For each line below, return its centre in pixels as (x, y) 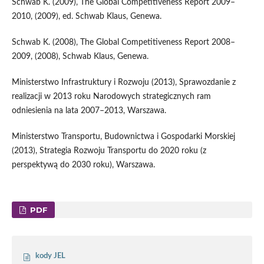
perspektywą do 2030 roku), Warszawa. (83, 165)
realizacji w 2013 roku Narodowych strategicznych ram (111, 96)
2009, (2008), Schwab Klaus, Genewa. (80, 56)
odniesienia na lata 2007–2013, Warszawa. (89, 110)
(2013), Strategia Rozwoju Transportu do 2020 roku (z (109, 151)
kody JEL (50, 256)
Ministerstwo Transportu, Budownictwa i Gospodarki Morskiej (123, 136)
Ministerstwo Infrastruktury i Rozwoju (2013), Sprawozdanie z (123, 82)
